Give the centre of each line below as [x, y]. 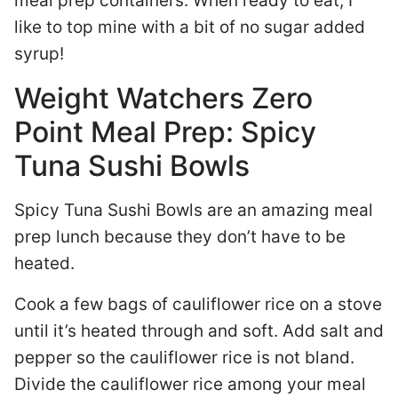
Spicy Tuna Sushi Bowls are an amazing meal [194, 210]
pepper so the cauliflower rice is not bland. [184, 358]
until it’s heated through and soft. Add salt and [199, 331]
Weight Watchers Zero [163, 98]
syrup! [41, 54]
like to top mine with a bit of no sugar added [190, 27]
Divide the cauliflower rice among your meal [190, 384]
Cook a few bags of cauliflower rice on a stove [198, 304]
